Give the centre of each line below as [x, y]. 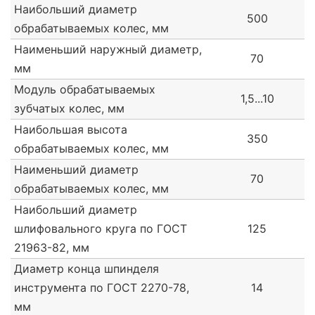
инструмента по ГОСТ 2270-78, [102, 288]
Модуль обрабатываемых [85, 90]
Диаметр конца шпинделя [86, 269]
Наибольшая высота [71, 130]
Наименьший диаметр [76, 170]
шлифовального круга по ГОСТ [101, 229]
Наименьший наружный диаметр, [108, 50]
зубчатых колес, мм [69, 109]
